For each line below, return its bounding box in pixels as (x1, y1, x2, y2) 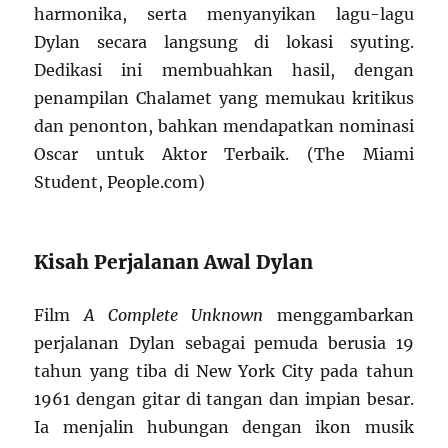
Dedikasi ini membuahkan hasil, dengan (34, 59, 414, 80)
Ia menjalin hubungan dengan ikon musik (34, 416, 414, 437)
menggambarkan (263, 304, 414, 325)
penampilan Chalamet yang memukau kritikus (34, 87, 414, 108)
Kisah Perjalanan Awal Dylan (34, 249, 314, 274)
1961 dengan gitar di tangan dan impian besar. (34, 388, 414, 409)
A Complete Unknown (83, 304, 264, 325)
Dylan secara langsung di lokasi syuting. (34, 31, 414, 52)
